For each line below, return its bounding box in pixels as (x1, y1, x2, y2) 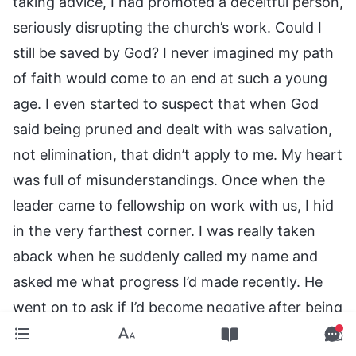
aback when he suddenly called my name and (13, 247, 318, 265)
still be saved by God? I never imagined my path (13, 44, 334, 61)
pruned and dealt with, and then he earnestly (13, 323, 315, 341)
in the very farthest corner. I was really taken (13, 222, 315, 239)
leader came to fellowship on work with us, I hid (13, 196, 334, 214)
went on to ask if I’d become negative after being (13, 298, 342, 315)
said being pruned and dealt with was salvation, (13, 120, 332, 137)
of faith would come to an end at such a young (13, 69, 327, 87)
